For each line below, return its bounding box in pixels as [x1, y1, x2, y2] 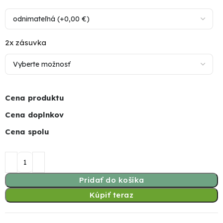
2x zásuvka [5, 37, 47, 47]
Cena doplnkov [5, 110, 64, 119]
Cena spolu [5, 126, 50, 136]
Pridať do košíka [79, 175, 144, 185]
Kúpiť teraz [89, 190, 134, 200]
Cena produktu [5, 93, 65, 103]
